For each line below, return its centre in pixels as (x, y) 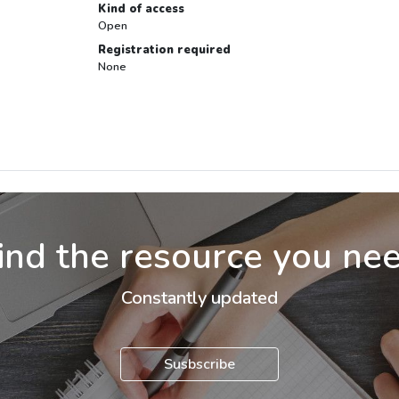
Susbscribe (199, 365)
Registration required (164, 50)
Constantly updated (199, 298)
